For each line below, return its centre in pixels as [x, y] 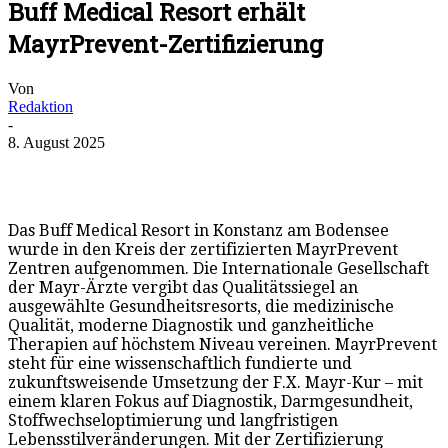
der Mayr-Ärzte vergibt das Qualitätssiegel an [183, 287]
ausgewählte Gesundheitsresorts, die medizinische [201, 306]
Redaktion [40, 106]
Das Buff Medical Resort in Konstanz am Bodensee [198, 230]
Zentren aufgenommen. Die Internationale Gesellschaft [218, 268]
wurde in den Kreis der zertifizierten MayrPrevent [203, 249]
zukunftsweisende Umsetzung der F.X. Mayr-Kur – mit [215, 382]
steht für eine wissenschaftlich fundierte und [180, 363]
